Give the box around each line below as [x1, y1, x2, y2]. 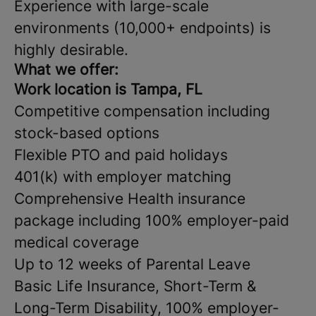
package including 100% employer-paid [14, 212, 289, 229]
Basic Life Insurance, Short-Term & [14, 277, 256, 295]
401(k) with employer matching [14, 168, 231, 186]
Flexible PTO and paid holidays [14, 146, 228, 164]
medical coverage [14, 233, 139, 251]
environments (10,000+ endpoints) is [14, 19, 271, 37]
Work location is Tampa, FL [14, 80, 202, 98]
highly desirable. [14, 41, 133, 59]
